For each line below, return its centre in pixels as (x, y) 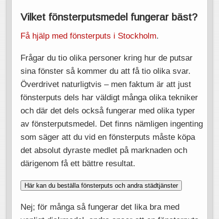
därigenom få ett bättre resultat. (78, 163)
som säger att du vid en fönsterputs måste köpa (108, 137)
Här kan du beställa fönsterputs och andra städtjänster (101, 186)
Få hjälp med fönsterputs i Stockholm (88, 36)
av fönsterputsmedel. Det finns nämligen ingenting (111, 123)
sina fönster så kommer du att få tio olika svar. (105, 71)
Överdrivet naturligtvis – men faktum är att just (106, 84)
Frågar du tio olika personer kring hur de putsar (106, 57)
